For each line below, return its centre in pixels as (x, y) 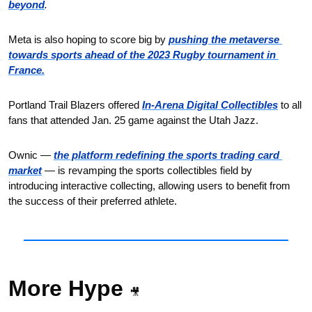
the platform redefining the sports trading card (166, 155)
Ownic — (31, 155)
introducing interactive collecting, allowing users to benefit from (149, 186)
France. (26, 70)
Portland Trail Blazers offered (75, 105)
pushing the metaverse (224, 40)
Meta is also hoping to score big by (88, 40)
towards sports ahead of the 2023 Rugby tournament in (142, 55)
